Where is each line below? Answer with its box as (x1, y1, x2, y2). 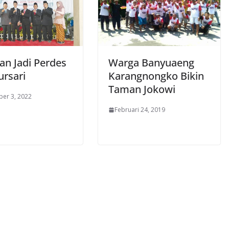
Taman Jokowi (108, 82, 175, 97)
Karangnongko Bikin (108, 69, 204, 83)
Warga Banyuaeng (108, 56, 194, 70)
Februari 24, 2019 (114, 105, 165, 114)
